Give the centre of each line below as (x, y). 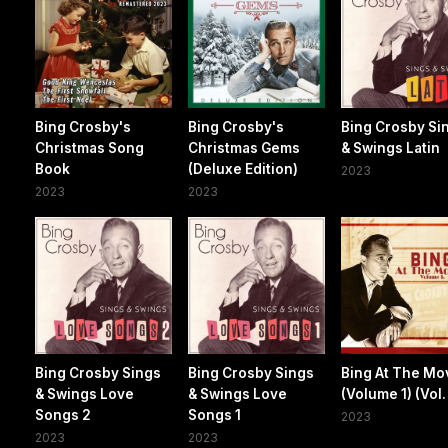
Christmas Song (89, 148)
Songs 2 (63, 415)
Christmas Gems (244, 148)
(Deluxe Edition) (243, 169)
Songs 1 (215, 415)
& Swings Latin (391, 148)
